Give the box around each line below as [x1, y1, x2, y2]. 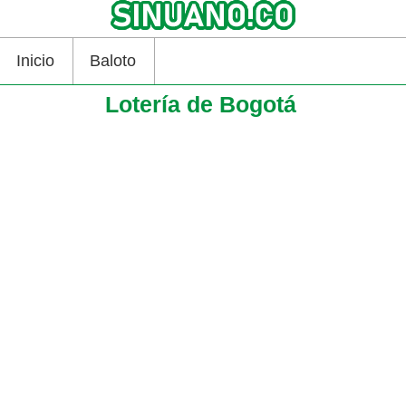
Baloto [90, 52, 136, 70]
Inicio [16, 52, 54, 70]
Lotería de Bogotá [105, 92, 297, 117]
